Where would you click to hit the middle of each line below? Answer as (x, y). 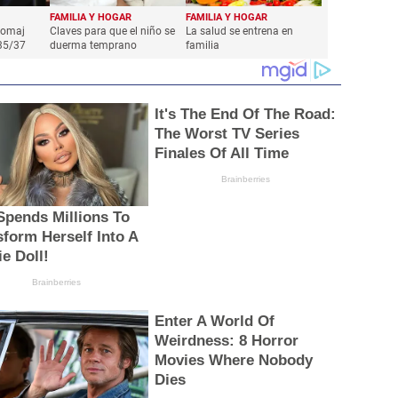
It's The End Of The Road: (245, 114)
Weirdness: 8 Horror (226, 341)
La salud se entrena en (240, 31)
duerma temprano (96, 45)
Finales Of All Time (221, 153)
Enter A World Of (214, 322)
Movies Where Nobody (233, 361)
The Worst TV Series (227, 133)
